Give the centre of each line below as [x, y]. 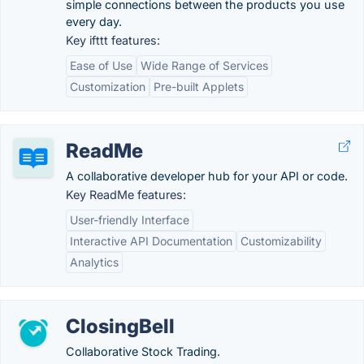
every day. [94, 22]
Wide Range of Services [204, 65]
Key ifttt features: [113, 40]
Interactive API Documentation [151, 241]
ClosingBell [120, 326]
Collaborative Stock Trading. [143, 351]
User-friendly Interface [130, 220]
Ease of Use [101, 65]
